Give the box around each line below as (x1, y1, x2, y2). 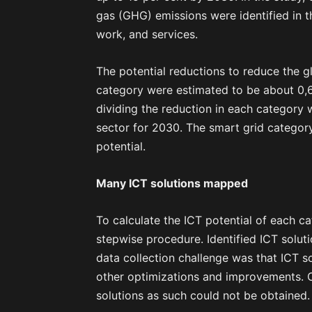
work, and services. (96, 27, 198, 42)
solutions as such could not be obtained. (96, 288, 310, 303)
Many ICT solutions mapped (96, 176, 248, 191)
